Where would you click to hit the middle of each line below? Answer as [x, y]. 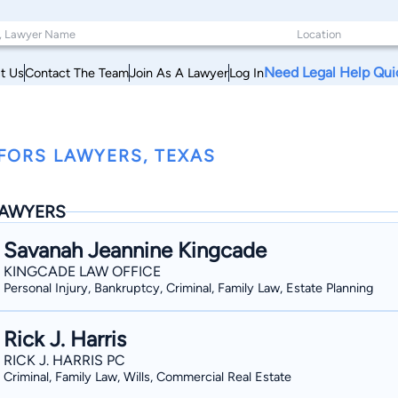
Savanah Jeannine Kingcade [135, 250]
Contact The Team [77, 72]
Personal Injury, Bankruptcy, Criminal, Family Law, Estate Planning [188, 288]
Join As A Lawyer [179, 72]
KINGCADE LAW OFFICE [82, 271]
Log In [247, 72]
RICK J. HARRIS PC [64, 360]
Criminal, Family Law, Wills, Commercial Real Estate [147, 377]
